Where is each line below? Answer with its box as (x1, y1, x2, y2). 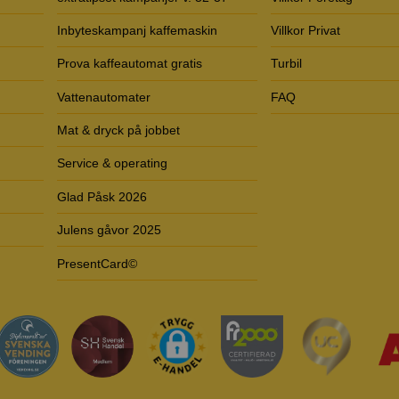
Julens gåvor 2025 (57, 223, 161, 238)
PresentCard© (57, 256, 137, 271)
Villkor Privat (271, 22, 340, 37)
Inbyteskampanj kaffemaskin (57, 22, 217, 37)
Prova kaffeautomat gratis (57, 56, 202, 71)
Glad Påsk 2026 (57, 189, 147, 204)
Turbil (271, 56, 302, 71)
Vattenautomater (57, 89, 151, 104)
